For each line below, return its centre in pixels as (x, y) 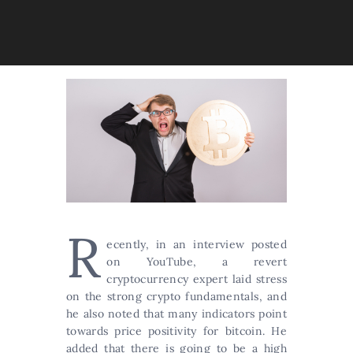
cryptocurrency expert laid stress (197, 279)
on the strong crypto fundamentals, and (176, 296)
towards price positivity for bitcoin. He (176, 331)
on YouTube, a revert (197, 262)
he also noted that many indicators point (176, 314)
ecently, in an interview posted (197, 244)
